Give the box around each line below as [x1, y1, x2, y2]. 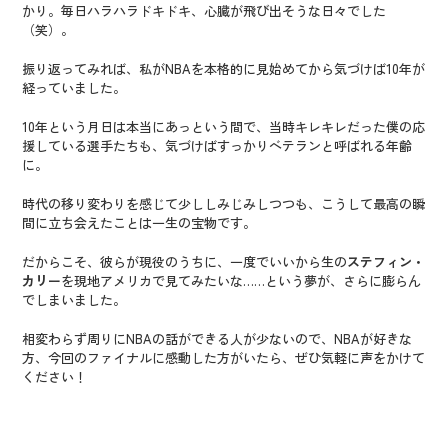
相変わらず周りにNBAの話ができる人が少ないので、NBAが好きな [22, 329, 413, 349]
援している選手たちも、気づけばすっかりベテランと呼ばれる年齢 [22, 136, 413, 156]
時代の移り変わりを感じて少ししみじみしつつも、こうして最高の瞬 [22, 194, 426, 214]
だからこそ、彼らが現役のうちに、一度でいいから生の [22, 252, 348, 272]
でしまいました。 [22, 290, 127, 310]
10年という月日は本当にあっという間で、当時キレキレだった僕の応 [22, 117, 426, 137]
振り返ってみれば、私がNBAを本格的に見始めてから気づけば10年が [22, 59, 426, 79]
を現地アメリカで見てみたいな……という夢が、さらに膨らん [61, 271, 422, 291]
